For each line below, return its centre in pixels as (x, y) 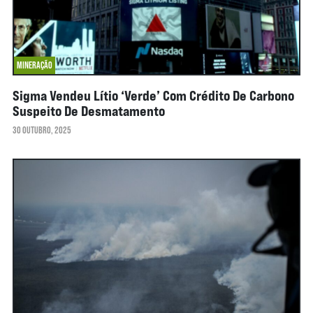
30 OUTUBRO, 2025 (42, 130)
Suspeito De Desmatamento (88, 111)
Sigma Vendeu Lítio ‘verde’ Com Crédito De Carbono (153, 96)
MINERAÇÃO (34, 65)
